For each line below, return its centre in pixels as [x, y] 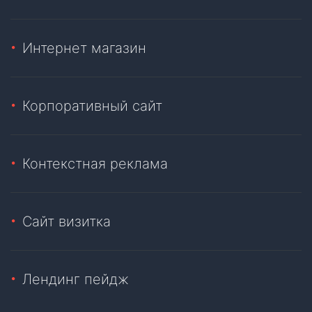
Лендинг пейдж [76, 280]
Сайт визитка [67, 222]
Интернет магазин [84, 48]
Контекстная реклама [95, 164]
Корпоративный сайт [92, 106]
